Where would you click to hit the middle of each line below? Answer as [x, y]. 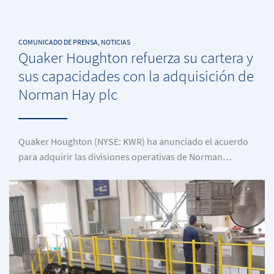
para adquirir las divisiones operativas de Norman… [125, 157]
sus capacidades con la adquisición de [136, 76]
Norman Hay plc [68, 94]
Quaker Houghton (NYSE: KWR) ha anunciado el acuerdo [133, 142]
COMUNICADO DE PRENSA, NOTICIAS [74, 43]
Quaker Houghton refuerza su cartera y [136, 58]
